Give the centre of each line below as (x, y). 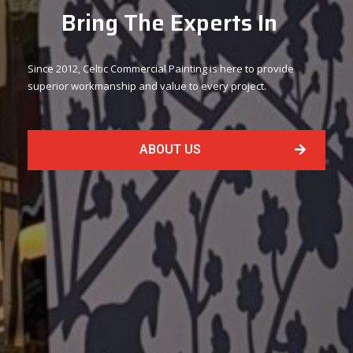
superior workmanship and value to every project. (147, 85)
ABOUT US (170, 149)
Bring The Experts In (169, 22)
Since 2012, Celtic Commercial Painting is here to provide (161, 68)
